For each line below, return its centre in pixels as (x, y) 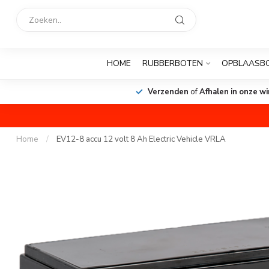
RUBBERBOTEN (172, 63)
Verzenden (168, 92)
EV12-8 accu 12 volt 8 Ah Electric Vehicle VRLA (141, 139)
